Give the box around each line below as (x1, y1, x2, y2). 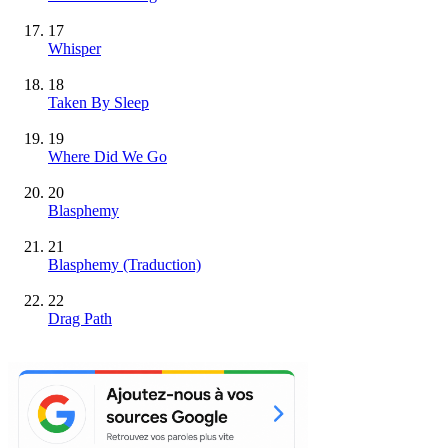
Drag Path (48, 309, 112, 327)
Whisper (48, 39, 101, 57)
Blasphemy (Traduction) (48, 255, 201, 273)
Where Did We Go (48, 147, 167, 165)
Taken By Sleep (48, 93, 149, 111)
